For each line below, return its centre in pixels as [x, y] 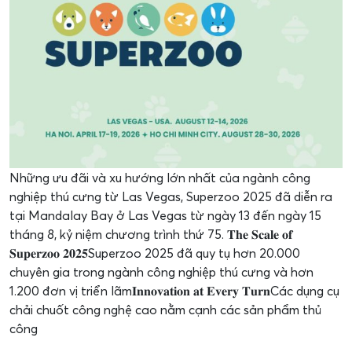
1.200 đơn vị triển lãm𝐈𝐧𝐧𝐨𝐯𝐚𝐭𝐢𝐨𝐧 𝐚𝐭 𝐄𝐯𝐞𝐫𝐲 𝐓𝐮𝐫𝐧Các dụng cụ [174, 291]
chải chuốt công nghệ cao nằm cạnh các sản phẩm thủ [165, 310]
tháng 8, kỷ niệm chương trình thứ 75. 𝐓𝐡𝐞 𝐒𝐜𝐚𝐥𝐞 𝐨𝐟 [151, 234]
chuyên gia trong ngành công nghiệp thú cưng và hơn [161, 272]
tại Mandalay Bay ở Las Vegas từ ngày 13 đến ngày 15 [165, 215]
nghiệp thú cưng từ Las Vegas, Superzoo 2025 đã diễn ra [171, 196]
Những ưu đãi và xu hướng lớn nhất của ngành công [160, 178]
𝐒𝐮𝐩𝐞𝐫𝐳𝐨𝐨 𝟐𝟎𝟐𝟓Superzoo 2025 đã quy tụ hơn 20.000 [155, 253]
